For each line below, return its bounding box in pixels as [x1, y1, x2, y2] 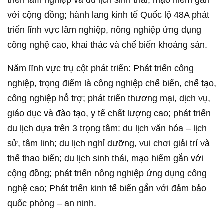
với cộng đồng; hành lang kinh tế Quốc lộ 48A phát [7, 10, 209, 20]
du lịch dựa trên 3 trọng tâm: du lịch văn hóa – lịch [7, 123, 207, 133]
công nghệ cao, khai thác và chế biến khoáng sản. [7, 40, 207, 50]
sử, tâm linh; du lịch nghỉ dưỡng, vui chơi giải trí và [7, 138, 210, 148]
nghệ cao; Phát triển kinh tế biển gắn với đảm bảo [7, 183, 206, 193]
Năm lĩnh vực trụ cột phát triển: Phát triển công [7, 63, 194, 73]
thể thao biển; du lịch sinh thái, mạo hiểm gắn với [7, 153, 203, 163]
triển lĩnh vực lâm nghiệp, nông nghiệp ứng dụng [7, 25, 201, 35]
